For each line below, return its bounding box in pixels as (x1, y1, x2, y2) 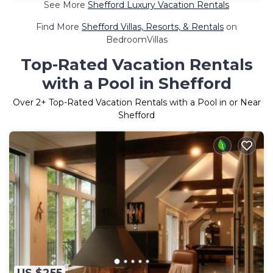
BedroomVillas (105, 34, 168, 46)
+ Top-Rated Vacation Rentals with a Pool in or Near (40, 97, 261, 108)
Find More (36, 21, 82, 33)
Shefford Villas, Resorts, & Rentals (82, 21, 224, 33)
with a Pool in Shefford (41, 74, 232, 94)
